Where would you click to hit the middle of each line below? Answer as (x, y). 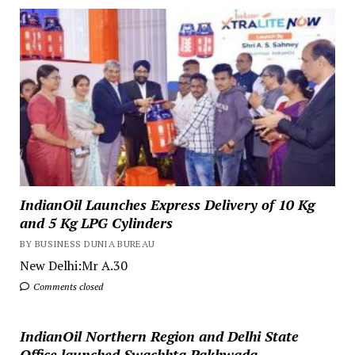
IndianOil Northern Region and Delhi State (159, 336)
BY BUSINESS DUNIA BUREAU (87, 244)
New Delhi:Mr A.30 (73, 266)
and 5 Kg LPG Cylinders (96, 223)
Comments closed (67, 287)
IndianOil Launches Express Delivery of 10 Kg (167, 205)
